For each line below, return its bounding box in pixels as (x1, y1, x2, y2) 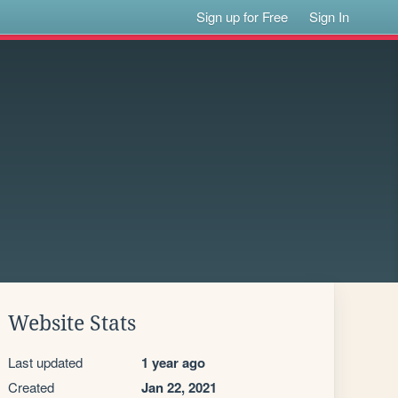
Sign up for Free (196, 7, 289, 26)
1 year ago (141, 353, 205, 372)
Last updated (8, 353, 83, 371)
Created (8, 378, 54, 396)
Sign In (309, 7, 350, 26)
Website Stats (8, 312, 136, 335)
